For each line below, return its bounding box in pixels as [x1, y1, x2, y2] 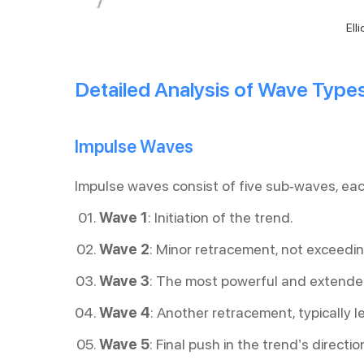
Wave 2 [99, 240, 149, 258]
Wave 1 [99, 209, 148, 227]
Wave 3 [99, 272, 149, 290]
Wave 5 [99, 336, 149, 353]
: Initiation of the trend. [148, 209, 293, 227]
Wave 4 [99, 304, 150, 322]
